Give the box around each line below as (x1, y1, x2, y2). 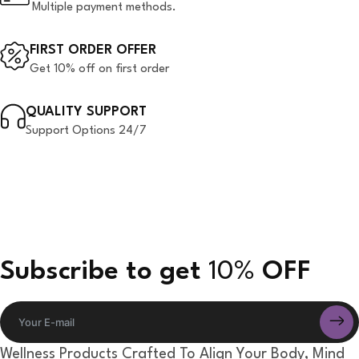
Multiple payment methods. (32, 2, 176, 14)
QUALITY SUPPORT (26, 105, 147, 119)
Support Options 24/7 (26, 125, 147, 138)
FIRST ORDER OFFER (30, 43, 156, 58)
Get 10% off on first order (30, 63, 169, 76)
